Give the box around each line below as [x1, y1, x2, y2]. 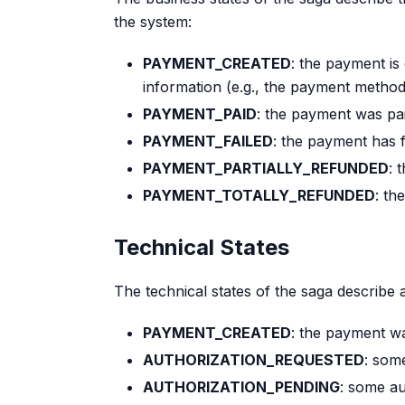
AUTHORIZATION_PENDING [143, 378, 340, 397]
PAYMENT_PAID [143, 105, 257, 124]
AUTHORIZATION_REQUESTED [143, 351, 364, 370]
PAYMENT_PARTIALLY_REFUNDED [143, 159, 389, 178]
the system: [114, 13, 192, 32]
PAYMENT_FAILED [143, 132, 273, 151]
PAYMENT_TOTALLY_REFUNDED [143, 186, 375, 205]
